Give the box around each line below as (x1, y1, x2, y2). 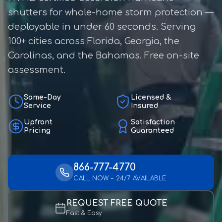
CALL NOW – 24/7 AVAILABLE (73, 175, 166, 182)
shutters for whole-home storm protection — (8, 7, 214, 17)
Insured (131, 102, 158, 110)
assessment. (8, 65, 65, 75)
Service (24, 102, 51, 110)
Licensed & (131, 94, 171, 101)
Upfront (24, 118, 53, 126)
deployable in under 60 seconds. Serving (8, 22, 196, 32)
